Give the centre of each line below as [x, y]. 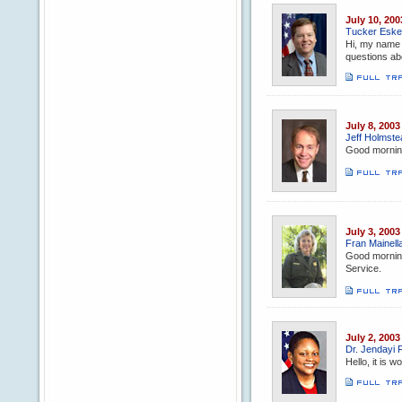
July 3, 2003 [373, 232]
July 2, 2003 [373, 337]
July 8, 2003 [373, 126]
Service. [363, 268]
